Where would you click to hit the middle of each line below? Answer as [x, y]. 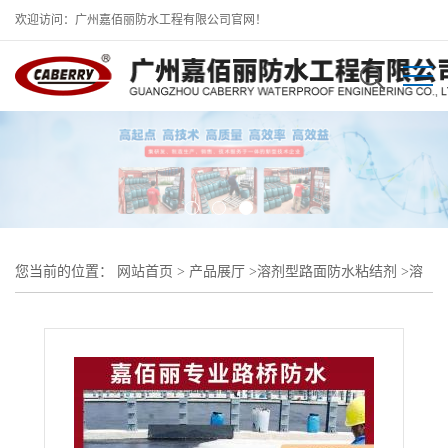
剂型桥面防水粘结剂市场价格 [106, 311]
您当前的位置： [66, 271]
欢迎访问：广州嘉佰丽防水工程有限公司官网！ [141, 20]
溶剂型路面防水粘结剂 [327, 271]
